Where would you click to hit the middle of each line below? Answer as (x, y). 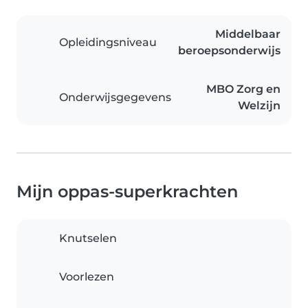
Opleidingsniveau (108, 42)
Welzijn (259, 106)
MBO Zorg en (243, 89)
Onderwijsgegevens (115, 97)
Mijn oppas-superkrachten (127, 191)
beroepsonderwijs (229, 51)
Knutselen (88, 238)
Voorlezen (87, 277)
